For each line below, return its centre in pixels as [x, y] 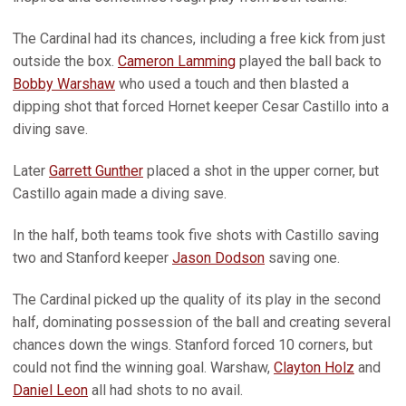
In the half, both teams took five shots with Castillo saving [196, 235]
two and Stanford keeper [92, 258]
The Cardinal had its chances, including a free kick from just [199, 39]
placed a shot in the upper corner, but [261, 171]
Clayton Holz [314, 367]
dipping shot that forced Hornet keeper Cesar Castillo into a [201, 106]
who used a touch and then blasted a [232, 84]
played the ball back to [309, 61]
